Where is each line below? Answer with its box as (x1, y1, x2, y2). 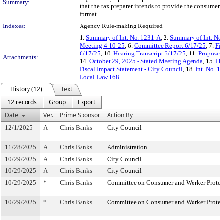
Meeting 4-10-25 (80, 42, 125, 49)
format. (80, 10, 98, 18)
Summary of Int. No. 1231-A (86, 34, 161, 41)
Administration (107, 143, 147, 151)
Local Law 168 (80, 73, 119, 81)
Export (78, 98, 95, 106)
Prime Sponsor (60, 111, 100, 119)
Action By (107, 111, 133, 119)
